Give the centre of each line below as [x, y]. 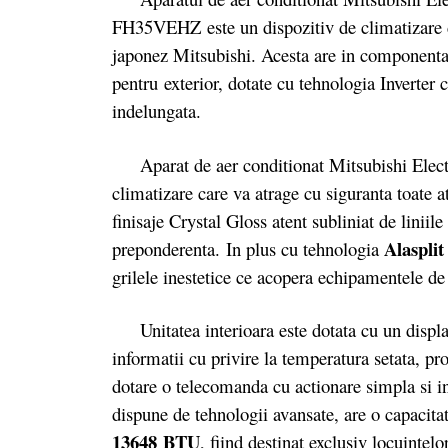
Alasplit [414, 248]
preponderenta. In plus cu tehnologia [248, 248]
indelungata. [156, 111]
